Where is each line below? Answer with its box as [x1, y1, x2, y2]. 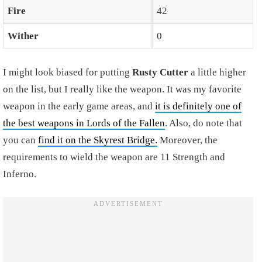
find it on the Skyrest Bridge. [38, 134, 157, 146]
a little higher [188, 66, 246, 78]
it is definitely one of [155, 100, 242, 112]
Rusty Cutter [132, 66, 188, 78]
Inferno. [3, 168, 36, 180]
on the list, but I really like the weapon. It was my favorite [3, 83, 242, 95]
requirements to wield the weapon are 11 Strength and [3, 151, 225, 163]
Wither [7, 30, 39, 42]
